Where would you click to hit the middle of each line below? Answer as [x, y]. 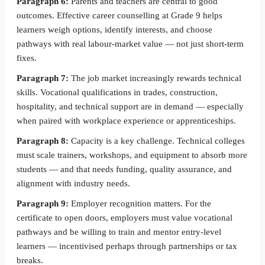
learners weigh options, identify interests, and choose [114, 30]
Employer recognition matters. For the [140, 203]
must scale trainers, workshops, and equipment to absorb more [132, 155]
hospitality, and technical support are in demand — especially [130, 106]
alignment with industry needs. [73, 183]
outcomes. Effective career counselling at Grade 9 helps [119, 15]
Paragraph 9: [43, 203]
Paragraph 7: [43, 78]
